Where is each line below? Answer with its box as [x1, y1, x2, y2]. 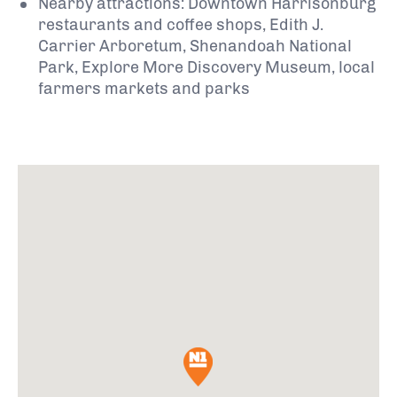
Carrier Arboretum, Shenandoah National [38, 35, 352, 56]
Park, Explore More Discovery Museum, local [38, 57, 375, 77]
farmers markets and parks [38, 78, 250, 98]
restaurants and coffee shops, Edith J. [38, 14, 323, 35]
